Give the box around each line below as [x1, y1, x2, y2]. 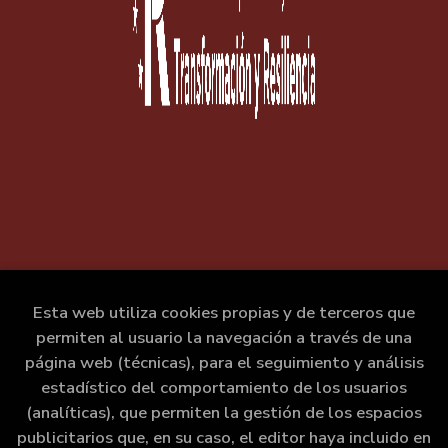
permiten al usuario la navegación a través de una [36, 326, 412, 349]
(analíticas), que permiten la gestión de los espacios [26, 401, 422, 424]
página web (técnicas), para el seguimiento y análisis [24, 351, 424, 374]
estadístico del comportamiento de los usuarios [41, 376, 407, 399]
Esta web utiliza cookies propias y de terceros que [33, 301, 415, 324]
